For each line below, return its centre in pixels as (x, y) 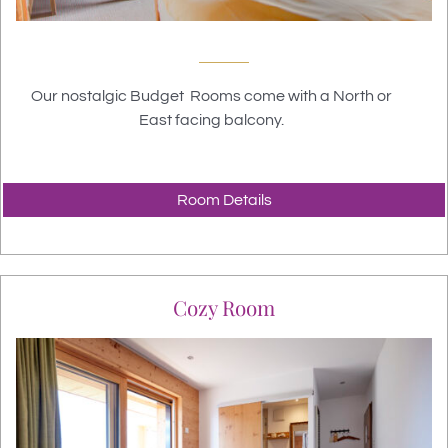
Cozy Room (224, 308)
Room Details (224, 200)
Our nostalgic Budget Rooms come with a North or (211, 96)
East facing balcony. (211, 120)
